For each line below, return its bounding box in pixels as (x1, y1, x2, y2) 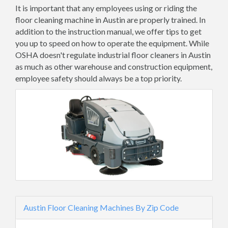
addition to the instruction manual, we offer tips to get (15, 26, 202, 36)
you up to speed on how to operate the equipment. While (15, 38, 209, 48)
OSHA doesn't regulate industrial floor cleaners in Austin (15, 50, 211, 60)
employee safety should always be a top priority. (15, 73, 182, 83)
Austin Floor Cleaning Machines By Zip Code (23, 203, 179, 213)
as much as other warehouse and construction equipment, (15, 62, 212, 71)
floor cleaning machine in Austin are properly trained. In (15, 15, 206, 24)
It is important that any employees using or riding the (15, 3, 197, 13)
